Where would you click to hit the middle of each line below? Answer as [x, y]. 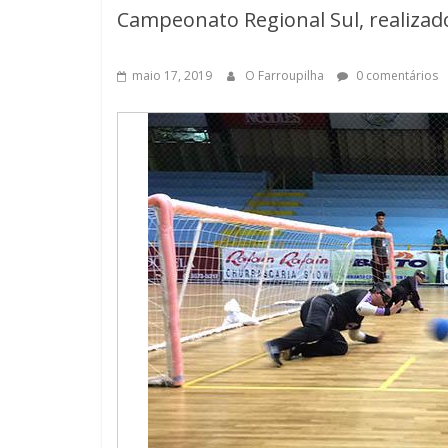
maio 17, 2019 [172, 75]
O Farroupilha [286, 75]
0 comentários [395, 75]
